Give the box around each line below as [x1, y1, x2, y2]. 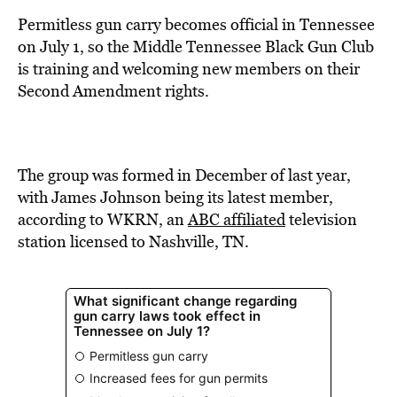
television [285, 208, 357, 230]
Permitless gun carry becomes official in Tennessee [18, 13, 375, 35]
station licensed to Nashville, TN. [18, 230, 249, 253]
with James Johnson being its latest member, [18, 186, 333, 208]
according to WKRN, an [18, 208, 188, 230]
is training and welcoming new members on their [18, 58, 360, 80]
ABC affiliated [188, 208, 285, 230]
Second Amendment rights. [18, 80, 209, 102]
